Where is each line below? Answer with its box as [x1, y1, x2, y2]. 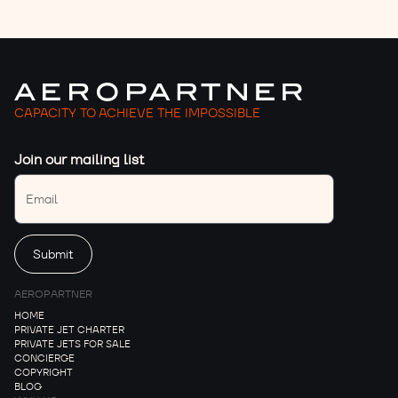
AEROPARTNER [14, 287, 92, 301]
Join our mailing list [14, 150, 145, 170]
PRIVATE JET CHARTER [14, 323, 124, 337]
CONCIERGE [14, 352, 75, 365]
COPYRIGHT [14, 366, 73, 379]
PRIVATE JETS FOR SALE [14, 338, 131, 351]
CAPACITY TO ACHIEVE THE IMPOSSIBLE [14, 105, 260, 122]
